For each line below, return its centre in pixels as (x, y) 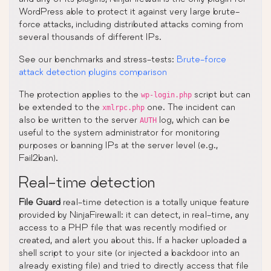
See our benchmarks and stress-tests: (98, 59)
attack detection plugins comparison (93, 71)
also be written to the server (79, 119)
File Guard (40, 201)
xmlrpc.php (123, 107)
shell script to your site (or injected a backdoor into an (129, 252)
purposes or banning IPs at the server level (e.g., (118, 145)
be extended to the (60, 106)
